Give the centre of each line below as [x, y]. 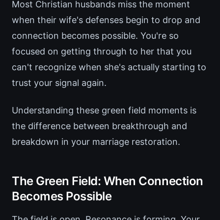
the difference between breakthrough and [99, 126]
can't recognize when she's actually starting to [109, 67]
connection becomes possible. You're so [95, 36]
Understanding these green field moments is [104, 110]
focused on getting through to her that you [102, 52]
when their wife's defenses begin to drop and [106, 20]
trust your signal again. [59, 83]
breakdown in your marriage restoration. [96, 142]
